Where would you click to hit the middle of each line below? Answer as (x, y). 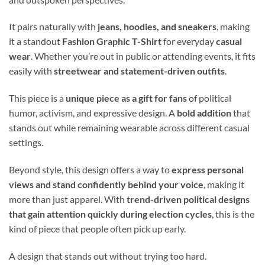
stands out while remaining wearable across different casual (129, 128)
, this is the (233, 214)
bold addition (204, 113)
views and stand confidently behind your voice (106, 185)
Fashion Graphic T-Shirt (112, 41)
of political (209, 98)
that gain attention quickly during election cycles (110, 214)
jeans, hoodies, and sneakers (157, 27)
